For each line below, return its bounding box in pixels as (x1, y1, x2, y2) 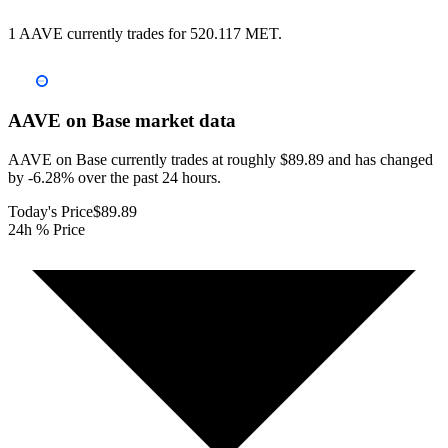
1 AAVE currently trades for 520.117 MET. (8, 25, 282, 43)
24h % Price (8, 220, 85, 238)
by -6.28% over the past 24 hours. (8, 168, 221, 186)
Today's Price (8, 202, 93, 220)
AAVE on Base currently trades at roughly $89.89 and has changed (8, 150, 433, 168)
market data (130, 110, 236, 132)
